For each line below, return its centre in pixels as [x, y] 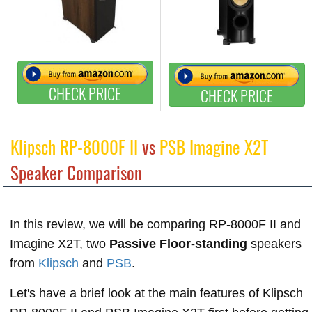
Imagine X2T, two [60, 243]
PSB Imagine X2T [214, 146]
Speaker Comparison [76, 172]
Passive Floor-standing [178, 243]
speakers [274, 243]
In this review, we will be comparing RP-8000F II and [155, 224]
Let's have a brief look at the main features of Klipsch [156, 293]
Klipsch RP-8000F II [74, 146]
